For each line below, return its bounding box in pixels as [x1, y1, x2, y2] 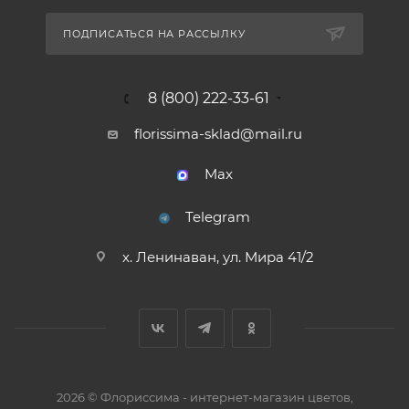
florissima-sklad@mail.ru [133, 125, 302, 142]
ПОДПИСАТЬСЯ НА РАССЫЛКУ [63, 27, 246, 40]
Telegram [185, 208, 250, 225]
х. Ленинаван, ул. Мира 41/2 [121, 248, 314, 266]
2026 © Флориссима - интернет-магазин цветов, [56, 390, 353, 404]
